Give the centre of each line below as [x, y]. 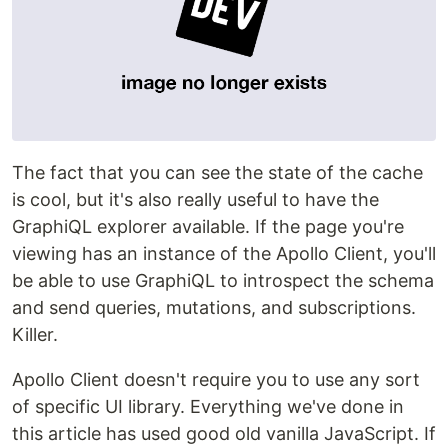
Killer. [35, 334]
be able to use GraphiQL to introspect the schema [223, 280]
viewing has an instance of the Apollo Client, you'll [224, 253]
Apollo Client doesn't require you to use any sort [216, 379]
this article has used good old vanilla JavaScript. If [224, 433]
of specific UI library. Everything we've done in [208, 406]
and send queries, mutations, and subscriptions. [214, 307]
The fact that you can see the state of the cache [217, 172]
